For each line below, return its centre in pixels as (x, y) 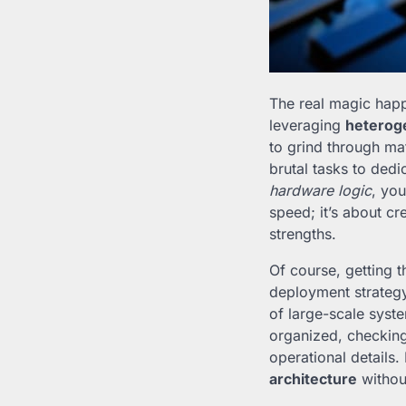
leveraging (307, 126)
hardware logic (320, 191)
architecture (313, 379)
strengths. (303, 234)
